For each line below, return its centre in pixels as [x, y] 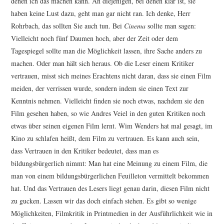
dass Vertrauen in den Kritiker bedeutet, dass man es [85, 151]
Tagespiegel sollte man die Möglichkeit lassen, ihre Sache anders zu [107, 51]
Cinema [135, 26]
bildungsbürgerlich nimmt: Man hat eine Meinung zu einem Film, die [109, 163]
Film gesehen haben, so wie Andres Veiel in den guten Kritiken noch [108, 113]
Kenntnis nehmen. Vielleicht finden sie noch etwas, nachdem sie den [108, 101]
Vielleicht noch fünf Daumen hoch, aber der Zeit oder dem [95, 38]
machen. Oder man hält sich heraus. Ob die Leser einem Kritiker [103, 63]
